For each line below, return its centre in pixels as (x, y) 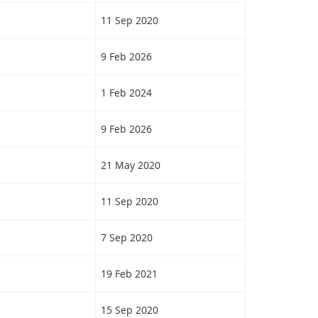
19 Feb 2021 (129, 274)
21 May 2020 (130, 165)
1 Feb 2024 (126, 93)
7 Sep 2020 (126, 237)
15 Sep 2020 (129, 310)
